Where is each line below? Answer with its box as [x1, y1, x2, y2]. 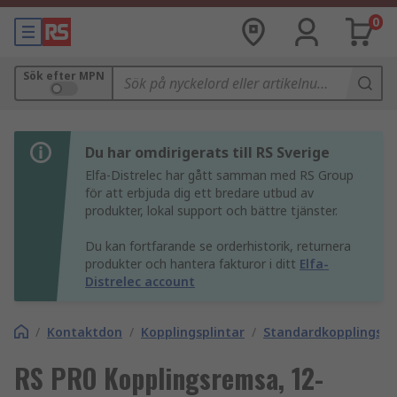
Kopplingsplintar [141, 323, 245, 340]
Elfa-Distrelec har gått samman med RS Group [85, 167, 354, 183]
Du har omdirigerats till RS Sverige [85, 143, 330, 162]
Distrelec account [85, 273, 195, 290]
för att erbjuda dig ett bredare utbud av [85, 184, 314, 201]
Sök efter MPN [23, 68, 105, 83]
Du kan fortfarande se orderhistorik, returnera [85, 237, 351, 254]
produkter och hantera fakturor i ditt [85, 255, 300, 272]
